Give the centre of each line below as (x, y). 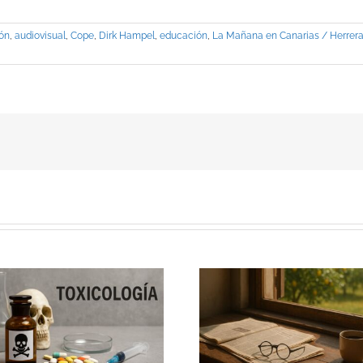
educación (184, 36)
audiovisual (40, 36)
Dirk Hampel (127, 36)
